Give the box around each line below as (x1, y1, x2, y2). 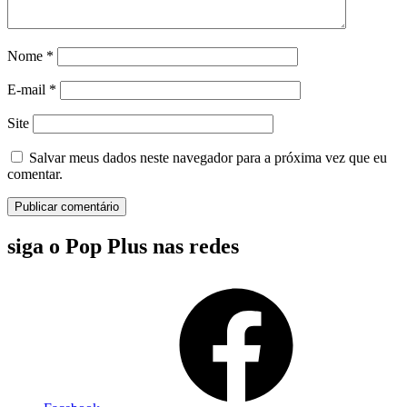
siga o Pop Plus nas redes (7, 233, 239, 258)
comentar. (7, 166, 63, 183)
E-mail (7, 82, 49, 98)
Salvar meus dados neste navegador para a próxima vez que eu (29, 150, 387, 166)
